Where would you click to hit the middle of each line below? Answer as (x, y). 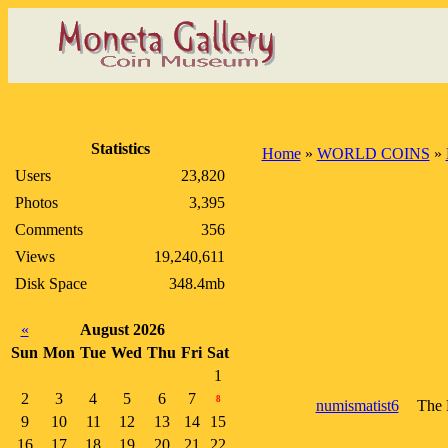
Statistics (120, 148)
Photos (36, 202)
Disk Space (51, 283)
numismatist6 (357, 405)
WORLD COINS (373, 153)
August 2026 (122, 329)
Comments (49, 229)
